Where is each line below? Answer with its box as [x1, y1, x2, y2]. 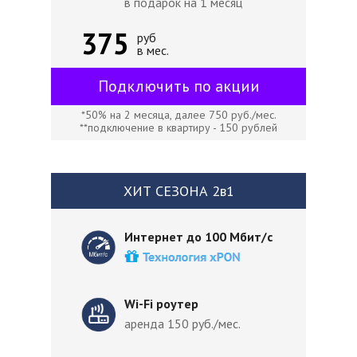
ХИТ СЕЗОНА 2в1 [123, 182, 234, 200]
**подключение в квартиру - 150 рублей [80, 120, 277, 135]
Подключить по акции [97, 76, 260, 96]
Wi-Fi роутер [124, 296, 202, 312]
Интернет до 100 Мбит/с [124, 229, 276, 245]
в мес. [137, 42, 169, 58]
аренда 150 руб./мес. [124, 316, 243, 331]
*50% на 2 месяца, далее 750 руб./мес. [80, 108, 277, 122]
